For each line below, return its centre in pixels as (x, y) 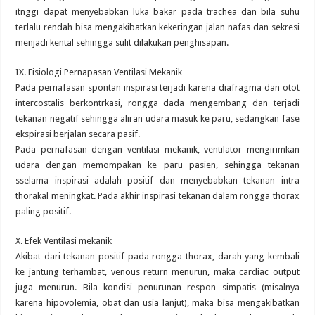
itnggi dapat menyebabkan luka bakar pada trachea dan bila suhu (157, 12)
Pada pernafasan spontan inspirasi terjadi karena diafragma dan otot (157, 88)
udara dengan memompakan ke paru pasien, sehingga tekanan (157, 165)
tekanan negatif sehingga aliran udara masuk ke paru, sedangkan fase (157, 118)
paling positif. (44, 211)
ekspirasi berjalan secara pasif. (78, 134)
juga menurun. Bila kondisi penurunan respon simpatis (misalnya (157, 287)
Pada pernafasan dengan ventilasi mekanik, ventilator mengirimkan (157, 149)
